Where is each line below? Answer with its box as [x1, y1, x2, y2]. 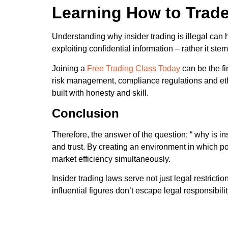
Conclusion [52, 106, 119, 120]
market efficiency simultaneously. [52, 154, 170, 163]
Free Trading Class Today [87, 64, 180, 73]
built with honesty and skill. [52, 88, 149, 97]
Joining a [52, 64, 85, 73]
